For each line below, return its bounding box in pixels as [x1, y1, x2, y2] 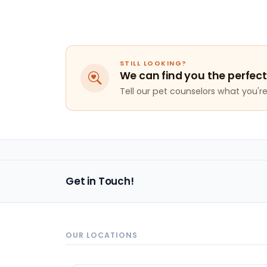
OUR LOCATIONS [66, 230, 138, 241]
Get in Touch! [66, 174, 134, 189]
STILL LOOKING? [119, 58, 187, 68]
